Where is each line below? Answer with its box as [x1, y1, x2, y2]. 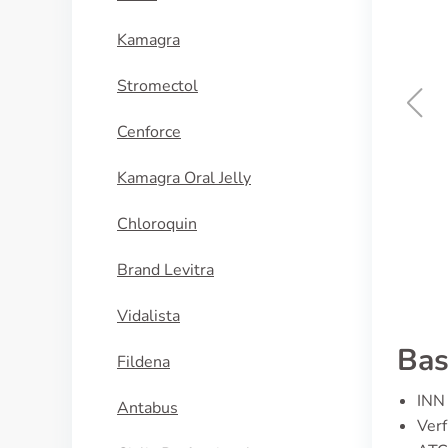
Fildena [117, 351, 170, 373]
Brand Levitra [117, 259, 214, 281]
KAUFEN [225, 188, 286, 209]
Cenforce [117, 121, 181, 143]
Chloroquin [117, 213, 197, 235]
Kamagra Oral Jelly [117, 167, 251, 189]
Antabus [117, 397, 178, 419]
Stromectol [117, 75, 198, 97]
